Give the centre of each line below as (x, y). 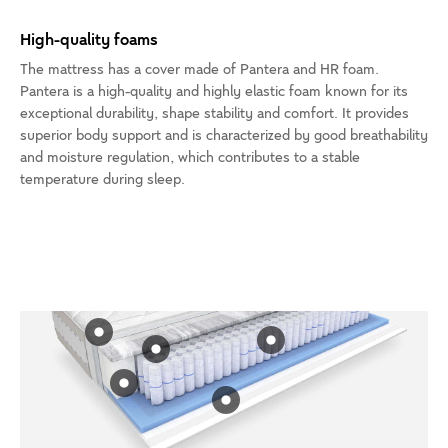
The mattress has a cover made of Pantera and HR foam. (199, 70)
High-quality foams (89, 40)
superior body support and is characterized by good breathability (224, 136)
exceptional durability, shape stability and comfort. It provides (214, 114)
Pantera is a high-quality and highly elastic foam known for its (214, 92)
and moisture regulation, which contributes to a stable (190, 158)
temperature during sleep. (102, 180)
